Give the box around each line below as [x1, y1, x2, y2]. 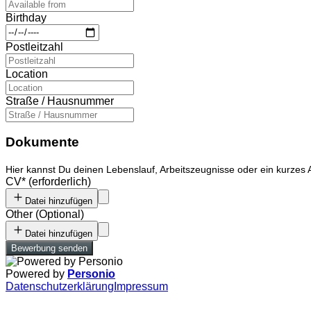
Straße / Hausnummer [6, 94, 114, 107]
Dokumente [6, 135, 79, 150]
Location [6, 67, 48, 80]
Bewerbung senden [11, 243, 87, 254]
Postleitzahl [6, 40, 63, 53]
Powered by [6, 268, 67, 280]
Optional [39, 208, 81, 221]
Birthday [6, 11, 47, 24]
